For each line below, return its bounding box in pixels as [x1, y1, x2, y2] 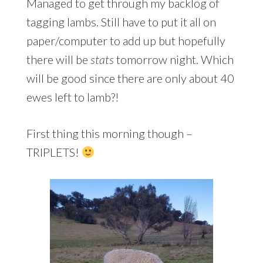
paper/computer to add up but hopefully [26, 33, 225, 48]
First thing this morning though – [26, 126, 193, 140]
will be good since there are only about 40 [26, 70, 234, 85]
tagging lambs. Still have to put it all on [26, 14, 216, 29]
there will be [26, 52, 90, 66]
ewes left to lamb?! [26, 89, 119, 104]
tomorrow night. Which [116, 52, 234, 66]
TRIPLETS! [26, 144, 82, 159]
